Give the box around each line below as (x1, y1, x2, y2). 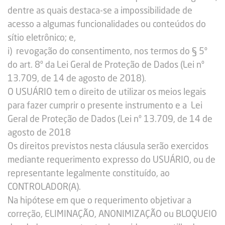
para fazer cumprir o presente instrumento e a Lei (8, 101, 202, 110)
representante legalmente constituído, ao (8, 169, 170, 178)
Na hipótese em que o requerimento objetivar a (8, 196, 191, 205)
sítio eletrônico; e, (8, 34, 76, 43)
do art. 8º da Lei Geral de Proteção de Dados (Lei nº (8, 61, 204, 70)
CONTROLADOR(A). (8, 183, 81, 192)
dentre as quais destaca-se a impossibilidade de (8, 7, 192, 16)
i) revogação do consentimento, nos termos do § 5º (8, 47, 207, 56)
